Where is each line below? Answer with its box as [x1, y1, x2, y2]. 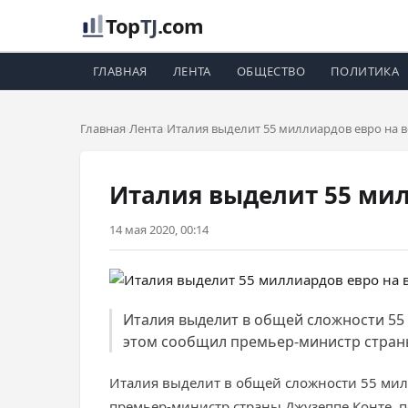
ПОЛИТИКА [331, 63, 400, 79]
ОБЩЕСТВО [236, 63, 306, 79]
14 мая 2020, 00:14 [109, 221, 209, 238]
